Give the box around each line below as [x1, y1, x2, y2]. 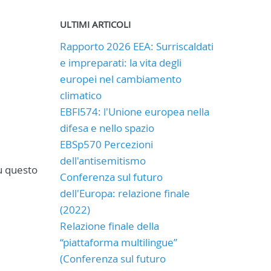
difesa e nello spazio [59, 121, 154, 135]
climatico [59, 88, 102, 102]
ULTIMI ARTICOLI [59, 18, 131, 30]
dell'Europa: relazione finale [59, 186, 190, 200]
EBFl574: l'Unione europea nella [59, 105, 209, 119]
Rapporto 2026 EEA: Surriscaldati [59, 39, 214, 53]
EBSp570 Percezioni [59, 137, 153, 151]
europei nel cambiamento [59, 72, 181, 86]
